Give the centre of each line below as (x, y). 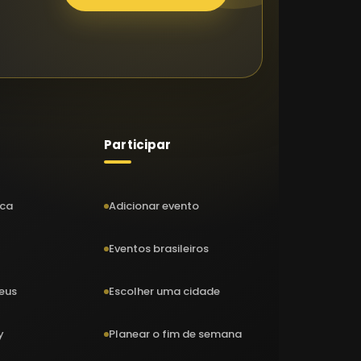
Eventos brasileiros (159, 248)
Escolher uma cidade (165, 291)
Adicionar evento (154, 205)
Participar (138, 145)
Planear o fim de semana (176, 334)
